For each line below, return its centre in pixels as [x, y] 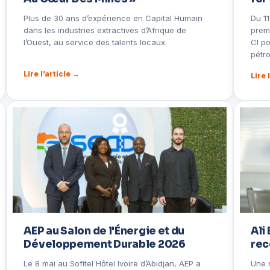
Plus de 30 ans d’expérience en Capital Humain [113, 18]
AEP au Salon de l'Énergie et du [104, 231]
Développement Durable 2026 [105, 244]
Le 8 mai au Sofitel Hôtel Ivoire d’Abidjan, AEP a [112, 263]
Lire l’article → [52, 74]
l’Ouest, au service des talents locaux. [96, 42]
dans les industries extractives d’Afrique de [105, 30]
